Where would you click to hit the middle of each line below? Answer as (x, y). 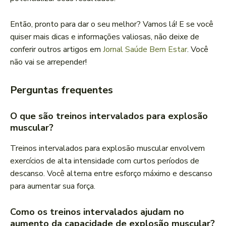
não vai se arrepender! (48, 62)
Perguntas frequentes (62, 90)
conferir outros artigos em (56, 50)
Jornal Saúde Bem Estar (145, 50)
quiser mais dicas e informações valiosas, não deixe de (105, 37)
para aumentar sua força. (53, 186)
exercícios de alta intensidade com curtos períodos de (105, 161)
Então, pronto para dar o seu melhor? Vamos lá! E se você (112, 24)
